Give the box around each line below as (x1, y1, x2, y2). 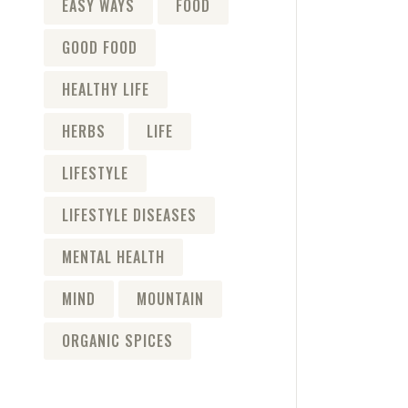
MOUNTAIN (136, 287, 204, 310)
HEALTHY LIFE (61, 77, 149, 100)
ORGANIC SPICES (61, 329, 173, 352)
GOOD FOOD (61, 36, 138, 58)
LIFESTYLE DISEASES (61, 203, 197, 226)
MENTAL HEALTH (61, 245, 165, 268)
